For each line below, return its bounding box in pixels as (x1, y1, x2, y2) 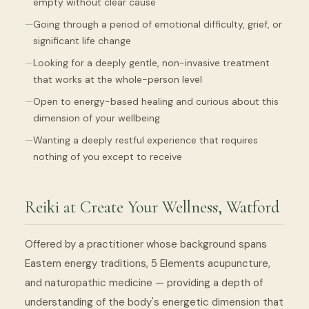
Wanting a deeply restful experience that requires (33, 133, 258, 146)
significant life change (33, 34, 131, 47)
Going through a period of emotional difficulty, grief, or (33, 17, 282, 30)
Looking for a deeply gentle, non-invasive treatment (33, 56, 270, 69)
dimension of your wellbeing (33, 111, 160, 124)
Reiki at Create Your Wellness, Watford (25, 197, 279, 217)
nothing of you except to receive (33, 150, 182, 163)
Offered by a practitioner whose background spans (25, 237, 267, 251)
